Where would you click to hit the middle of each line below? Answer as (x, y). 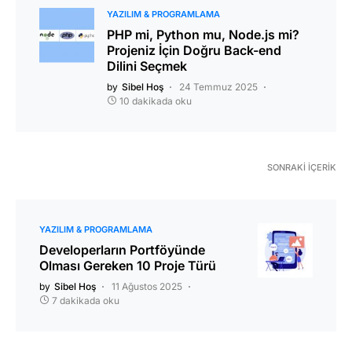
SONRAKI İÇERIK (302, 167)
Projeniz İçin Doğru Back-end (194, 50)
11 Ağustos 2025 (147, 286)
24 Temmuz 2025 (218, 86)
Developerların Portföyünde (122, 249)
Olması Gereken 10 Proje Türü (128, 265)
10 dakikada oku (156, 101)
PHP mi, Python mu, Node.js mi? (203, 34)
